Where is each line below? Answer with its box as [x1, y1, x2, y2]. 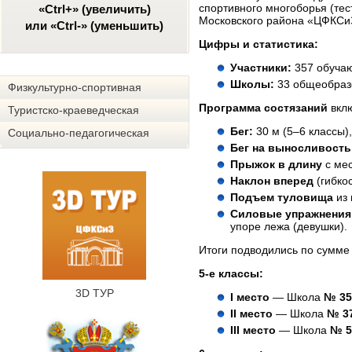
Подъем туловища [230, 190, 333, 203]
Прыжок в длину [230, 157, 322, 170]
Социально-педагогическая [8, 126, 149, 139]
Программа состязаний [199, 101, 328, 114]
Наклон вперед [230, 174, 313, 187]
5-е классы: [199, 266, 263, 280]
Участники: [230, 60, 291, 74]
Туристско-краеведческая [8, 104, 139, 116]
